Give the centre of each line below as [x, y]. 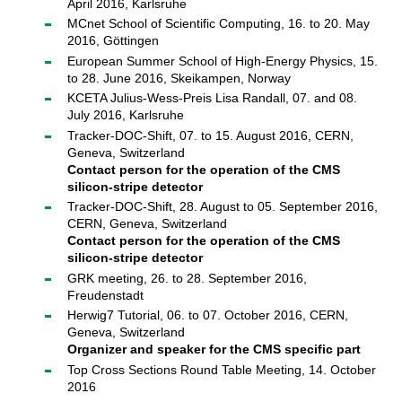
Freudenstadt [105, 295]
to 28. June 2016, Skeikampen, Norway [179, 78]
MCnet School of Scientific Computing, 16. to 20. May [218, 23]
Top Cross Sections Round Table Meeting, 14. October [221, 369]
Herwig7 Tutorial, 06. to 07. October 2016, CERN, [207, 315]
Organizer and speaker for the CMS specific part [214, 349]
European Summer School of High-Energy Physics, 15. [222, 61]
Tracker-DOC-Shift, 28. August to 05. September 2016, [222, 206]
